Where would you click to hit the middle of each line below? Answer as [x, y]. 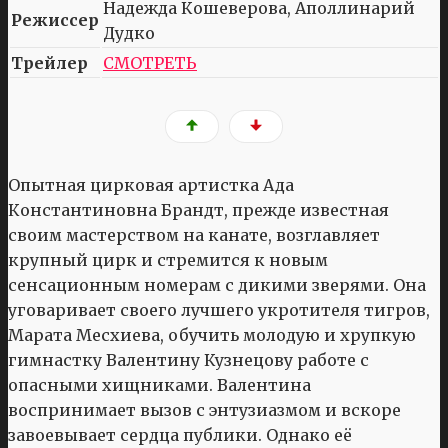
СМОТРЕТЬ [150, 62]
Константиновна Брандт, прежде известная [198, 210]
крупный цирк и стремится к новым [168, 260]
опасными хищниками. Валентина [159, 385]
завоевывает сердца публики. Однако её [180, 435]
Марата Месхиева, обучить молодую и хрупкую [212, 335]
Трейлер [49, 62]
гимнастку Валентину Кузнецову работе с [188, 360]
